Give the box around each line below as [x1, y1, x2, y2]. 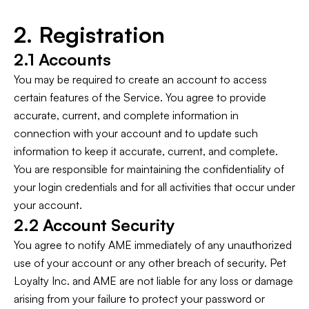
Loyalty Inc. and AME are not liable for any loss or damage [14, 274, 293, 288]
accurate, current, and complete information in [14, 108, 239, 122]
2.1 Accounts [14, 49, 111, 70]
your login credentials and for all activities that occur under [14, 180, 295, 194]
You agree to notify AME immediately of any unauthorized [14, 238, 292, 252]
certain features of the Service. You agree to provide [14, 90, 266, 104]
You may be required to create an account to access [14, 72, 267, 86]
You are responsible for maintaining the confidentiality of [14, 162, 284, 176]
